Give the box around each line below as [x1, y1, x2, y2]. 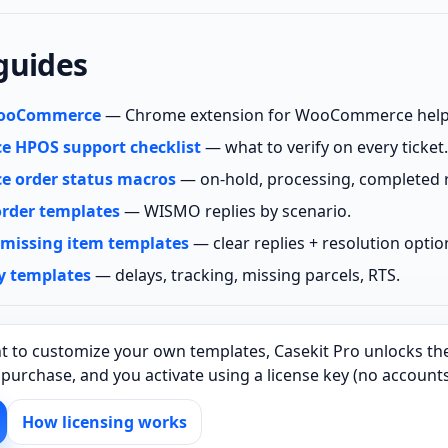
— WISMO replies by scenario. [120, 200, 351, 222]
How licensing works [22, 411, 187, 433]
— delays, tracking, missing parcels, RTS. [91, 264, 400, 286]
